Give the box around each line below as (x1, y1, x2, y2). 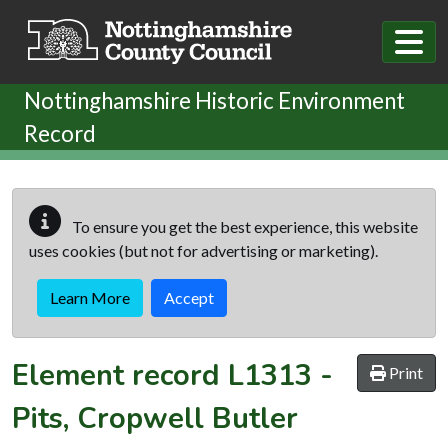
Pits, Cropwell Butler (12, 398, 298, 438)
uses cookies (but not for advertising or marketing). (29, 240, 378, 260)
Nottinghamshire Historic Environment (24, 86, 405, 114)
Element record (12, 355, 228, 395)
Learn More (50, 287, 130, 307)
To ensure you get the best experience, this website (69, 216, 418, 236)
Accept (164, 287, 214, 307)
